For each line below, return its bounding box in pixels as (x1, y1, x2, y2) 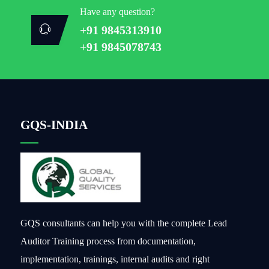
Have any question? (80, 6, 156, 17)
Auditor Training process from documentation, (20, 236, 196, 247)
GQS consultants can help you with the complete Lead (20, 218, 228, 229)
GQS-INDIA (20, 117, 88, 132)
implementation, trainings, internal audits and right (20, 254, 210, 265)
